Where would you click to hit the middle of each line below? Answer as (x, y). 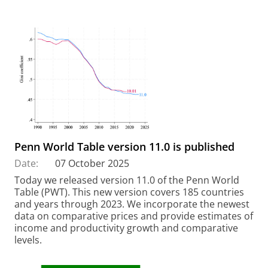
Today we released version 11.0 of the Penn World (127, 180)
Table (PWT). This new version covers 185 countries (129, 192)
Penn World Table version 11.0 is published (124, 146)
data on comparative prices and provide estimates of (134, 216)
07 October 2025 (92, 163)
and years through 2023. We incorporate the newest (132, 204)
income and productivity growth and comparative (126, 228)
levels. (28, 240)
